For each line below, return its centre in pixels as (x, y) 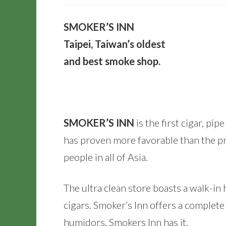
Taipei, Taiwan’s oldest (115, 44)
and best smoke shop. (112, 61)
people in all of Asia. (106, 157)
